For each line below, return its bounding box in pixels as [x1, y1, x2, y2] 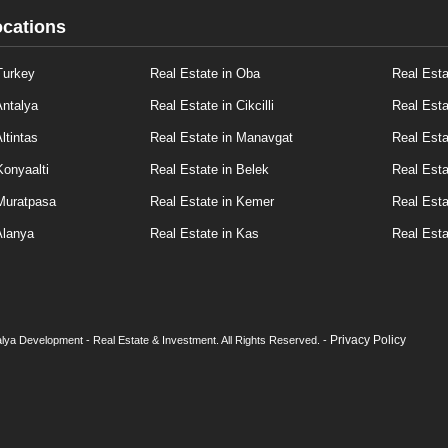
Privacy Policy [330, 333, 406, 347]
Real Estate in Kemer [150, 194, 275, 209]
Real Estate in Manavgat [150, 130, 294, 145]
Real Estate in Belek [150, 162, 270, 177]
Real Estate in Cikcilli [150, 98, 275, 113]
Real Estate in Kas [150, 226, 260, 241]
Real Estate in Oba [150, 66, 261, 81]
